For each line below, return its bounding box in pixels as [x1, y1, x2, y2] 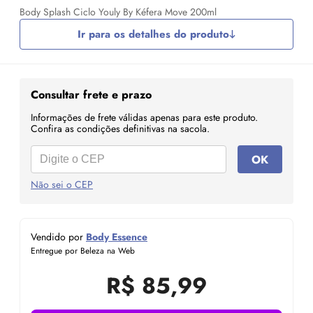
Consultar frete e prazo [31, 87, 152, 103]
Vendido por [31, 230, 86, 244]
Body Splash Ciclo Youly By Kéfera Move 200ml [20, 5, 217, 19]
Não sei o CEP [31, 177, 93, 191]
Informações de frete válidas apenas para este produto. [31, 110, 258, 124]
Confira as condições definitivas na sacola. [31, 122, 210, 136]
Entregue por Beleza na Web [31, 245, 135, 257]
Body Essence [86, 230, 147, 244]
